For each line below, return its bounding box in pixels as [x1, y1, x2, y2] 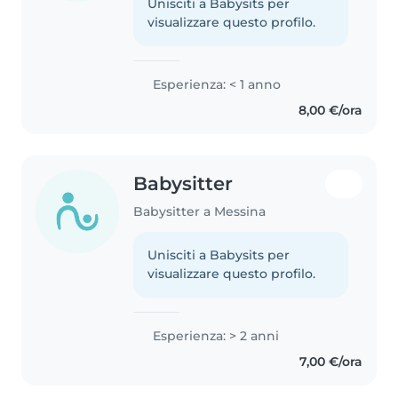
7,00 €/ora [298, 353, 362, 370]
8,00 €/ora [298, 101, 362, 118]
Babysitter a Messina [133, 203, 267, 219]
